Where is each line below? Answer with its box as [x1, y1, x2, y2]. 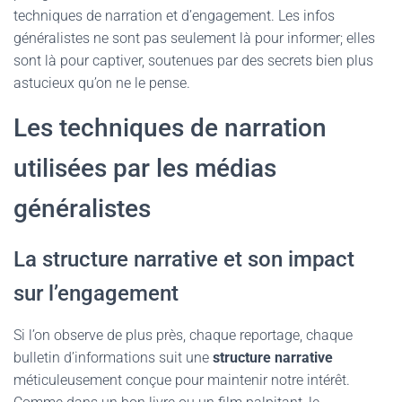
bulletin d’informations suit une [13, 349, 213, 366]
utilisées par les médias [13, 153, 276, 183]
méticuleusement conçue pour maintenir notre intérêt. [13, 371, 350, 389]
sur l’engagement [13, 281, 179, 306]
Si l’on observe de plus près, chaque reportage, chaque [13, 327, 353, 344]
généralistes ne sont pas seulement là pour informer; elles [13, 30, 375, 47]
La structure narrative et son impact [13, 247, 354, 272]
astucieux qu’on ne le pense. [13, 74, 190, 92]
